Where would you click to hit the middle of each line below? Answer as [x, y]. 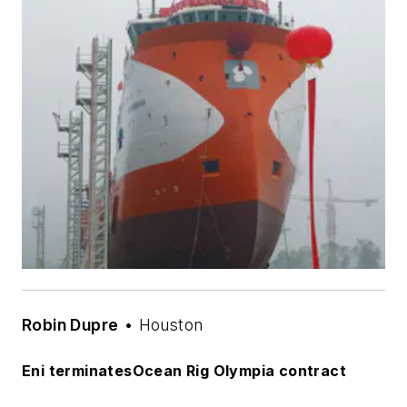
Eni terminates [77, 370]
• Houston [161, 325]
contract [311, 370]
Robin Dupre [70, 325]
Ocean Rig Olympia [203, 370]
